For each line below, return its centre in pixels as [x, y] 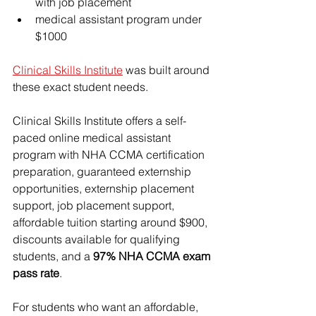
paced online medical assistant [93, 138]
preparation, [45, 171]
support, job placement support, [95, 205]
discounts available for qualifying [98, 239]
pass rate [36, 273]
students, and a [53, 256]
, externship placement [138, 188]
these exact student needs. [80, 87]
